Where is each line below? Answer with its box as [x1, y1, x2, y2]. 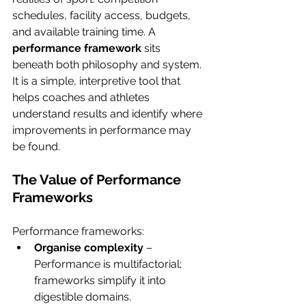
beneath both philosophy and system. [12, 58, 204, 72]
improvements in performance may [12, 124, 194, 137]
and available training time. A [12, 25, 158, 39]
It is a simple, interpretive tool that [12, 74, 183, 88]
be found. [12, 140, 60, 154]
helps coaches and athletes [12, 91, 152, 105]
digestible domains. [34, 290, 131, 304]
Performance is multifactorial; [34, 258, 184, 271]
